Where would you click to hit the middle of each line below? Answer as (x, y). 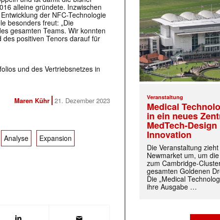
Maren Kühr (32, 101)
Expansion (55, 138)
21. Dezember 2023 (82, 101)
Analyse (16, 138)
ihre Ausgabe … (172, 187)
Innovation (169, 135)
